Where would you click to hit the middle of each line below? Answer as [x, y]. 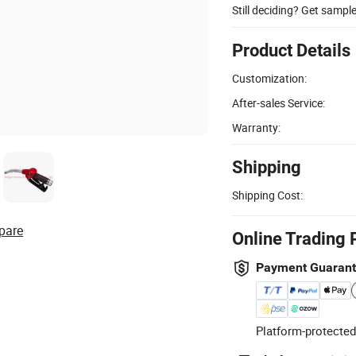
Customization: [269, 78]
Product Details [291, 50]
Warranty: [256, 127]
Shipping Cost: [267, 195]
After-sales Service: [279, 103]
